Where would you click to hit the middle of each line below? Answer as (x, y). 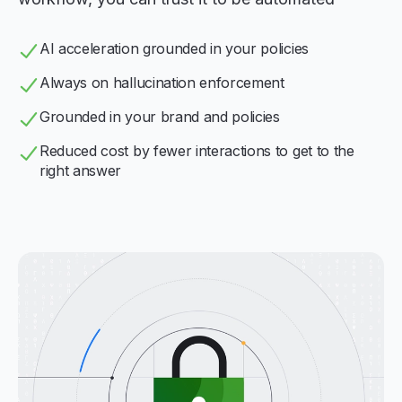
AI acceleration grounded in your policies (174, 48)
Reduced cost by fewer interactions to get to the (197, 150)
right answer (81, 170)
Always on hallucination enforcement (162, 82)
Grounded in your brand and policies (160, 116)
